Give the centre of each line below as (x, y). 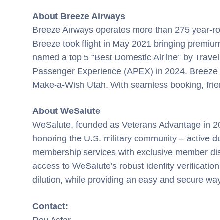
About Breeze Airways (80, 16)
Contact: (52, 206)
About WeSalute (68, 111)
